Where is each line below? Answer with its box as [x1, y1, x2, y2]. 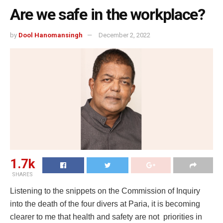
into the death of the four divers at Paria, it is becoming [10, 199, 200, 208]
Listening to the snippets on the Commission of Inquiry [10, 186, 200, 195]
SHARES [12, 171, 33, 178]
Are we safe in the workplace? [10, 5, 205, 24]
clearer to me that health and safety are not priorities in [10, 212, 202, 221]
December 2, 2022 [99, 31, 150, 39]
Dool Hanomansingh [18, 31, 83, 39]
